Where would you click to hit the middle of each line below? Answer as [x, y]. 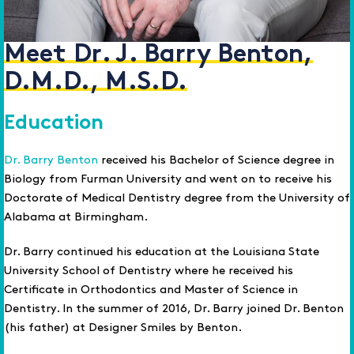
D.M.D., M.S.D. [96, 84]
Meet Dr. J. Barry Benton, [158, 56]
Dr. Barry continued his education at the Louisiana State [162, 252]
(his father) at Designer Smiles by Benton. [123, 328]
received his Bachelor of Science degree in [216, 161]
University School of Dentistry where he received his [149, 271]
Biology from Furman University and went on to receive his [168, 180]
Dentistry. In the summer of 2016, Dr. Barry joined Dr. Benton [174, 309]
